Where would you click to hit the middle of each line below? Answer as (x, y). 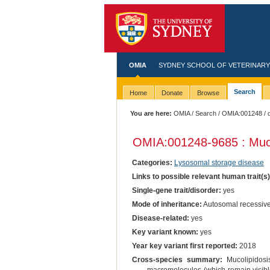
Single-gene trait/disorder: (176, 190)
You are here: (151, 113)
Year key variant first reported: (184, 246)
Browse (208, 93)
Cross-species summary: (177, 260)
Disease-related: (160, 218)
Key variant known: (165, 232)
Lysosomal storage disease (219, 162)
